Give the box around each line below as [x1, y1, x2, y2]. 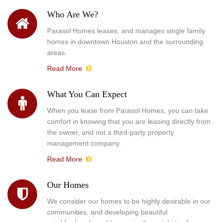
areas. [47, 49, 67, 57]
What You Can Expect [47, 89, 127, 100]
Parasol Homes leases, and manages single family [47, 27, 205, 35]
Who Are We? [47, 9, 98, 20]
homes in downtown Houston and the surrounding [47, 38, 203, 46]
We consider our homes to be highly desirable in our [47, 197, 211, 206]
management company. [47, 139, 121, 148]
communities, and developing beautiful [47, 208, 167, 217]
